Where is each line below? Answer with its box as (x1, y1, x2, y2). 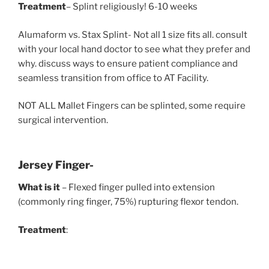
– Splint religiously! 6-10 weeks (66, 1, 198, 13)
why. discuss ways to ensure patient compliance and (18, 58, 238, 69)
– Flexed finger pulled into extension (60, 182, 215, 193)
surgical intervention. (18, 115, 108, 126)
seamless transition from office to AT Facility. (18, 72, 208, 83)
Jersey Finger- (18, 158, 94, 171)
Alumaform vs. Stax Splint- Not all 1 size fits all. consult (18, 29, 247, 40)
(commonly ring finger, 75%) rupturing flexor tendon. (18, 196, 238, 208)
